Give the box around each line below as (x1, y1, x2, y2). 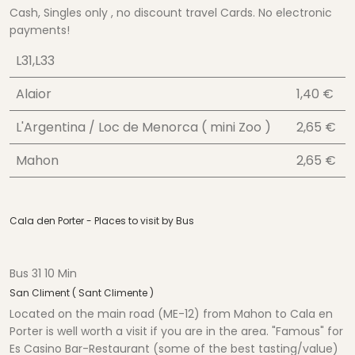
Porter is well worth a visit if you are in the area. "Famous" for (10, 323, 343, 340)
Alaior (16, 85, 52, 104)
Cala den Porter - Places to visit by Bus (10, 214, 194, 228)
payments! (10, 22, 70, 39)
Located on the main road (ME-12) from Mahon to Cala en (10, 306, 333, 323)
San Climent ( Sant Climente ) (10, 286, 154, 300)
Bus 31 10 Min (10, 265, 77, 282)
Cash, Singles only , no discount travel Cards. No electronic (10, 5, 332, 21)
